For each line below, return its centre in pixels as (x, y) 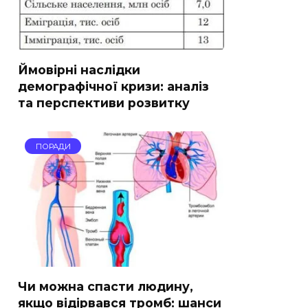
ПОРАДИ (53, 146)
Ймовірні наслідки (79, 69)
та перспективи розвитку (104, 102)
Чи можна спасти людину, (106, 286)
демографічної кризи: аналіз (113, 86)
